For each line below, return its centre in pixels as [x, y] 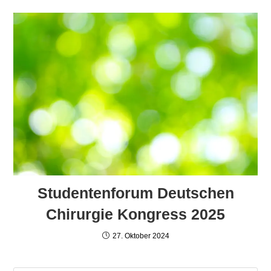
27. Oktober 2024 [141, 236]
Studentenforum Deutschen [135, 193]
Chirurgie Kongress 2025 [135, 214]
